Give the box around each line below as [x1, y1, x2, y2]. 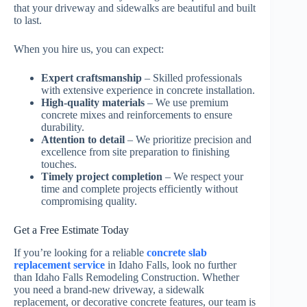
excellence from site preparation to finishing [41, 146, 230, 158]
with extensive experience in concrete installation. [41, 84, 255, 97]
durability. [41, 121, 84, 134]
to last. [14, 14, 42, 27]
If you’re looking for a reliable [14, 247, 147, 259]
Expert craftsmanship [41, 72, 142, 84]
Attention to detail [41, 134, 125, 146]
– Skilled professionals [142, 72, 242, 84]
